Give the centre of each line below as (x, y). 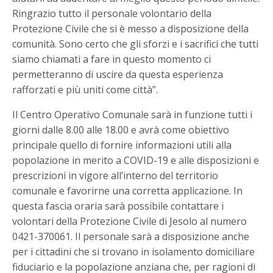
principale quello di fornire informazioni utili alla (122, 145)
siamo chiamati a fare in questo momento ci (112, 59)
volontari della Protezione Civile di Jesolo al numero (130, 221)
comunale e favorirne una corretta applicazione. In (128, 190)
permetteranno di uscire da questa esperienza (118, 74)
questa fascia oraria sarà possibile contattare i (118, 206)
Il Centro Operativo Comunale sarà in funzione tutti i (133, 114)
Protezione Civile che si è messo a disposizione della (131, 28)
